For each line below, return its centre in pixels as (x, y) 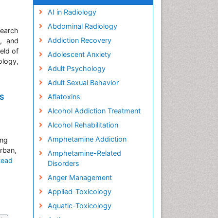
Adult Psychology (76, 68)
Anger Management (80, 177)
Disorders (63, 163)
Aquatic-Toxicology (79, 206)
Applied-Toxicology (79, 191)
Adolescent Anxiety (79, 54)
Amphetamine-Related (84, 153)
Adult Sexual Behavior (83, 82)
